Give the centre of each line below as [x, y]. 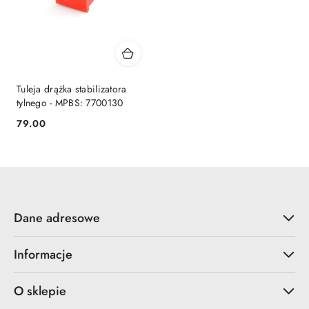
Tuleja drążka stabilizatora [72, 89]
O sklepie [40, 291]
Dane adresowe [57, 218]
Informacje [43, 254]
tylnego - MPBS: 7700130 [70, 102]
